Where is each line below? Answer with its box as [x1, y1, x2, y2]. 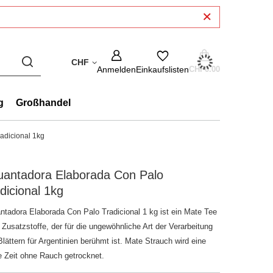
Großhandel [16, 97, 71, 108]
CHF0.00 [189, 65, 220, 74]
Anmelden [97, 65, 136, 74]
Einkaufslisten [136, 65, 189, 74]
